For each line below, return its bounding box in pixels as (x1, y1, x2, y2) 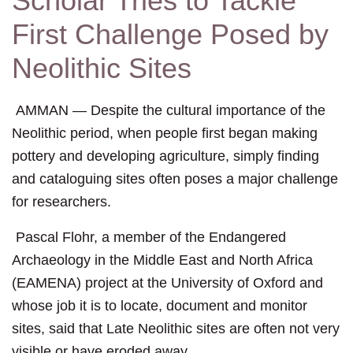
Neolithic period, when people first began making (12, 125, 318, 142)
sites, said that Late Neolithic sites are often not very (12, 321, 340, 337)
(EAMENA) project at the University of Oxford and (12, 275, 323, 292)
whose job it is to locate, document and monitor (12, 298, 307, 314)
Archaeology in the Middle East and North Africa (12, 252, 313, 269)
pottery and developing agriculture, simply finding (12, 148, 319, 165)
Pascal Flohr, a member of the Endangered (12, 229, 286, 246)
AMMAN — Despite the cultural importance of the (12, 102, 325, 119)
